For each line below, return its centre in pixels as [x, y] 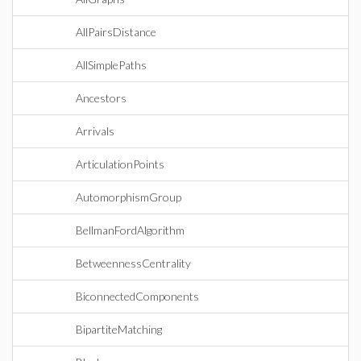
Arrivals [95, 131]
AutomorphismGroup [129, 197]
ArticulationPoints [120, 164]
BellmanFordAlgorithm [130, 230]
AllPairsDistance [116, 32]
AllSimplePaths [111, 65]
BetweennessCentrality [133, 263]
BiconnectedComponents [137, 296]
